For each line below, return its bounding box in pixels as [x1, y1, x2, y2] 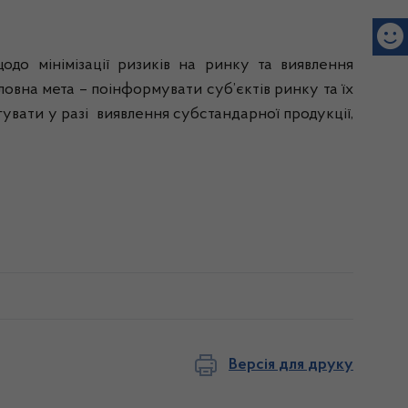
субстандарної [172, 107, 280, 123]
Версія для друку [229, 356, 353, 373]
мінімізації [37, 57, 109, 74]
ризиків [117, 57, 170, 74]
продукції [283, 107, 352, 123]
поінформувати [91, 82, 202, 98]
